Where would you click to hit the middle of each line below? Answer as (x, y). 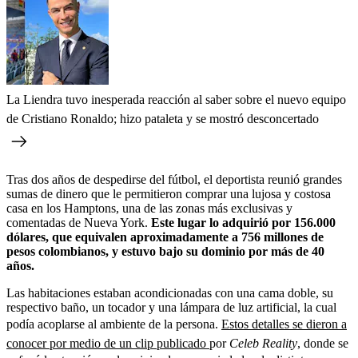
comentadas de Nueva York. (79, 222)
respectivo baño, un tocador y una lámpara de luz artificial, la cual (171, 307)
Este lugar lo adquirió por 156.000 (243, 222)
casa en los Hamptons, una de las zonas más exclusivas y (149, 208)
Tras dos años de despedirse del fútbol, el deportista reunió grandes (174, 179)
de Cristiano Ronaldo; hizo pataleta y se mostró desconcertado (163, 118)
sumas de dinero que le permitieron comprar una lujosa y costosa (169, 193)
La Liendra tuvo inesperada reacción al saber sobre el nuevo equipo (176, 99)
